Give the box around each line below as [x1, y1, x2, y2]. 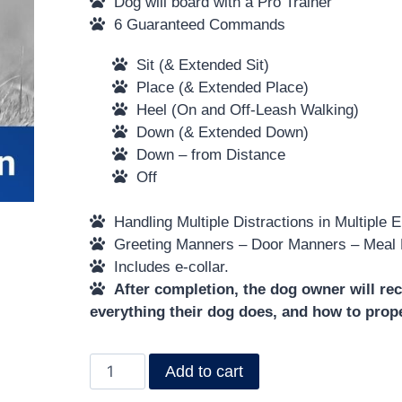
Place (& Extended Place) [127, 78, 310, 96]
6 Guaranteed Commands [104, 15, 285, 33]
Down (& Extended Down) [127, 123, 310, 141]
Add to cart [164, 363, 243, 381]
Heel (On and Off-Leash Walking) [127, 100, 360, 118]
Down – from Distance [127, 145, 286, 163]
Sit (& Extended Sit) [127, 56, 270, 74]
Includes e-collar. [104, 258, 229, 276]
